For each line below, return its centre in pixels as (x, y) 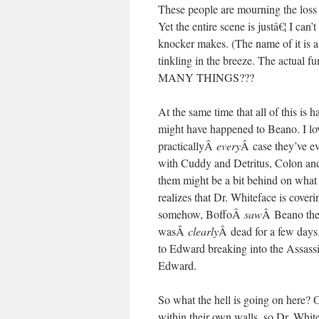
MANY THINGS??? (206, 77)
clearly (203, 231)
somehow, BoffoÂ (201, 214)
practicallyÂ (187, 146)
